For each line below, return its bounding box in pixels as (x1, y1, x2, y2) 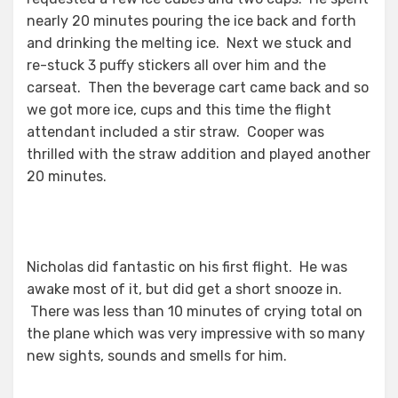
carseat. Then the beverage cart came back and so (27, 79, 369, 96)
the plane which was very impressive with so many (27, 325, 365, 342)
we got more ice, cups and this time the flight (27, 101, 331, 118)
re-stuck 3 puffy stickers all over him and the (27, 57, 326, 74)
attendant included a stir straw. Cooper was (27, 123, 324, 140)
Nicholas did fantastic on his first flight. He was (27, 259, 347, 275)
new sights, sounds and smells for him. (27, 347, 287, 364)
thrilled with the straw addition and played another (27, 146, 370, 163)
